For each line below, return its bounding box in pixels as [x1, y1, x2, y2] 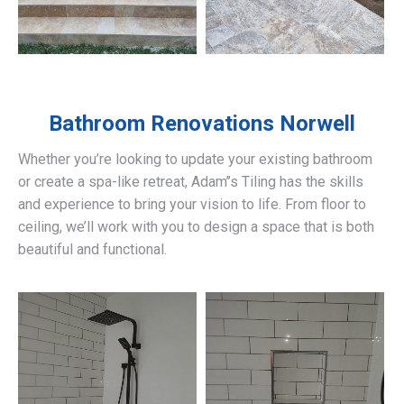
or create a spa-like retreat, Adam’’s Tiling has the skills [18, 173, 363, 191]
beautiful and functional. [18, 241, 167, 259]
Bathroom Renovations [49, 111, 274, 137]
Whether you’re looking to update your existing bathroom [18, 151, 372, 169]
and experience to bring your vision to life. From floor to [18, 196, 366, 214]
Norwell [274, 111, 355, 137]
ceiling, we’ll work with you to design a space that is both [18, 218, 374, 236]
